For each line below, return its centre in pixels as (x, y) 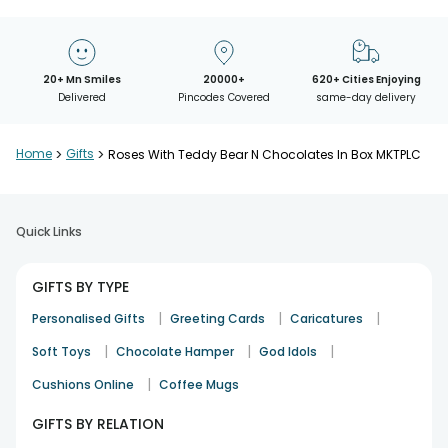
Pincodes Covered (223, 97)
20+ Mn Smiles (81, 79)
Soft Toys (61, 351)
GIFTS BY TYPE (80, 287)
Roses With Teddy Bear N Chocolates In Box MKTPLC (264, 154)
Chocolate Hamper (175, 351)
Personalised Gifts (88, 318)
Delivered (81, 97)
